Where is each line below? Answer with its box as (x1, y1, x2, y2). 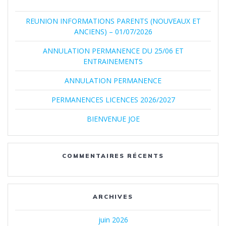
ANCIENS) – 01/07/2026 (74, 26, 152, 36)
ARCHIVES (92, 192, 134, 200)
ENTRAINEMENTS (83, 56, 143, 66)
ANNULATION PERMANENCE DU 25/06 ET (42, 45, 184, 55)
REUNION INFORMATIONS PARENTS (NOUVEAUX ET (25, 16, 201, 26)
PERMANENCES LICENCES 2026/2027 (51, 94, 175, 104)
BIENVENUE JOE (86, 114, 140, 124)
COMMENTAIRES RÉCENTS (62, 151, 164, 159)
